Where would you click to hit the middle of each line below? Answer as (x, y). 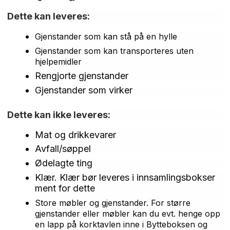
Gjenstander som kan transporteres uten (114, 51)
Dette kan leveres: (48, 16)
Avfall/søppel (63, 149)
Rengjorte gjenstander (81, 75)
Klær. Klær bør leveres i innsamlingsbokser (125, 177)
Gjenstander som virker (83, 90)
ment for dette (65, 188)
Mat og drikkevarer (75, 135)
